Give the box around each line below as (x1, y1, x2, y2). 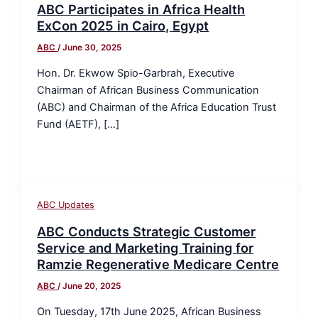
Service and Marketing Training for (37, 240, 254, 256)
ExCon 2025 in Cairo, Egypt (37, 18, 209, 34)
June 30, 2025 (62, 43, 122, 53)
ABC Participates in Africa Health (37, 1, 246, 18)
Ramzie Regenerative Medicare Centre (37, 256, 280, 273)
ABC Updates (37, 199, 95, 211)
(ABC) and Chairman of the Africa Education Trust (37, 100, 277, 114)
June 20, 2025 (62, 281, 121, 292)
